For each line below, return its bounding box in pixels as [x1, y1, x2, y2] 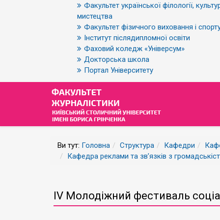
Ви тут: [57, 141, 82, 150]
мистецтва [77, 12, 112, 21]
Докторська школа [84, 55, 149, 64]
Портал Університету [84, 66, 153, 75]
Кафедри [164, 141, 195, 150]
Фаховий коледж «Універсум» [84, 44, 185, 53]
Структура [120, 141, 154, 150]
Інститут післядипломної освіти [84, 33, 190, 42]
